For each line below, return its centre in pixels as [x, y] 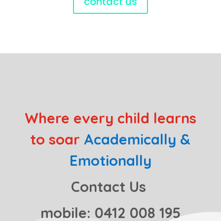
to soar [57, 139]
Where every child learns [110, 118]
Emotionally [110, 160]
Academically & [137, 139]
